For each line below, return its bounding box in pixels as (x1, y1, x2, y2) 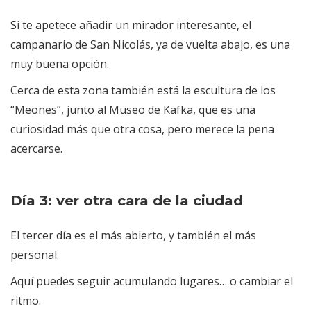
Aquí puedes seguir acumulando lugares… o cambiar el (10, 274, 293, 289)
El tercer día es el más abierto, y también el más (10, 228, 256, 244)
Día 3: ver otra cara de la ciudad (10, 192, 243, 210)
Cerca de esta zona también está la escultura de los (10, 83, 276, 99)
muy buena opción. (10, 56, 109, 72)
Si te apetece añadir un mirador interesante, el (10, 17, 251, 33)
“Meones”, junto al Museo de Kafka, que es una (10, 102, 255, 118)
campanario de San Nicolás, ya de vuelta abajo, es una (10, 37, 290, 53)
